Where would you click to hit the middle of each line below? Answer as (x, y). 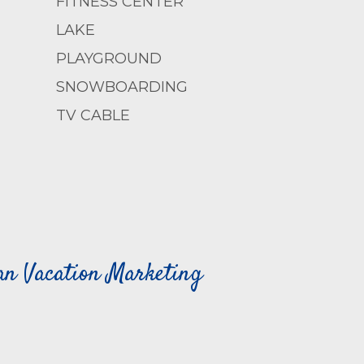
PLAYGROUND (108, 58)
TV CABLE (93, 115)
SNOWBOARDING (121, 87)
